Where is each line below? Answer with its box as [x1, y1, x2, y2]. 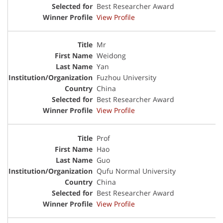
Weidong [97, 51, 126, 61]
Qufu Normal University [97, 166, 176, 176]
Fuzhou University [97, 73, 156, 83]
